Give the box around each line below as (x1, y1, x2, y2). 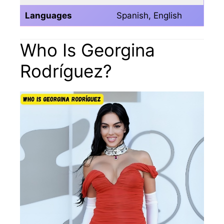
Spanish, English (116, 10, 182, 20)
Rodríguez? (20, 60, 112, 82)
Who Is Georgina (20, 39, 155, 61)
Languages (24, 10, 72, 20)
